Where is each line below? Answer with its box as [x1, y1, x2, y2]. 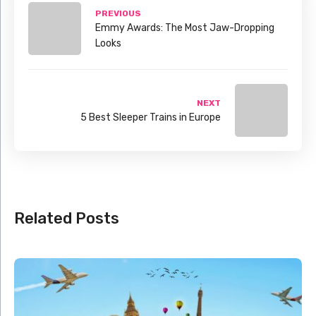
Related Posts [14, 209, 119, 229]
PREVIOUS [95, 8, 141, 18]
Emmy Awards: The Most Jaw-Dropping [95, 21, 274, 34]
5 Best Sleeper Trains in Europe [80, 111, 221, 123]
